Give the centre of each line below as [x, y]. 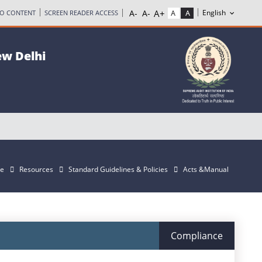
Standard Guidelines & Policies [118, 170]
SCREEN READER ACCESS [81, 13]
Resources [36, 170]
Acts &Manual [206, 170]
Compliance [197, 236]
